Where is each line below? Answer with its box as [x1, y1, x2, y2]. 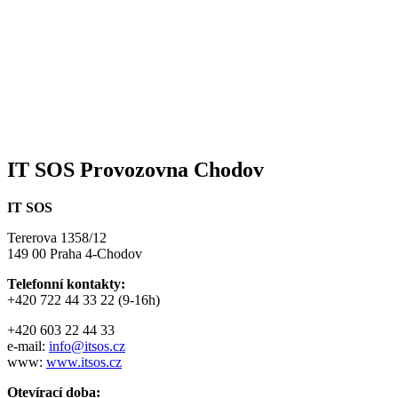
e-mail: [7, 338, 49, 354]
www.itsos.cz [46, 354, 122, 370]
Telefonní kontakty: [7, 276, 125, 292]
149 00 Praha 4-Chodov [7, 246, 142, 262]
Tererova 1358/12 [7, 230, 107, 246]
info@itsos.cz [49, 338, 125, 354]
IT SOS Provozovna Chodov [7, 158, 264, 182]
